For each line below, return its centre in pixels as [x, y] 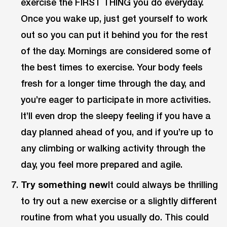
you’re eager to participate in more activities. [116, 100]
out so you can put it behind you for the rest [115, 35]
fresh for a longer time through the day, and [113, 83]
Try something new [65, 184]
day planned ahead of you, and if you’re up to [117, 132]
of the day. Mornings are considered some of [116, 51]
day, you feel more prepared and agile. [102, 164]
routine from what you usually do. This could [115, 217]
